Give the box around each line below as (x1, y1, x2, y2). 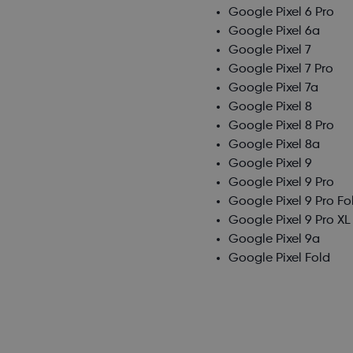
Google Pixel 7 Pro (229, 63, 334, 76)
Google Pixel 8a (229, 139, 321, 152)
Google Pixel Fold (229, 252, 331, 266)
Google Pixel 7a (229, 82, 319, 95)
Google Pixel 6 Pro (229, 6, 335, 20)
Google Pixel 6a (229, 25, 321, 39)
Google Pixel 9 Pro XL (229, 214, 351, 228)
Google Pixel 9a (229, 233, 321, 247)
